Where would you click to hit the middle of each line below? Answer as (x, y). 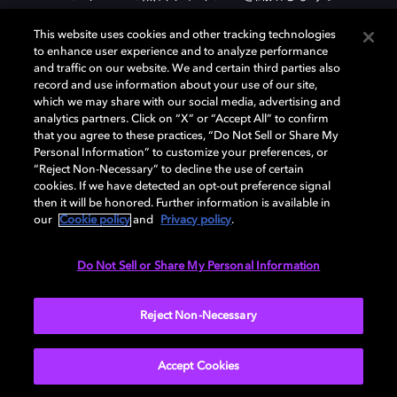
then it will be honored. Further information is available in (183, 203)
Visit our (113, 282)
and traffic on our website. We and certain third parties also (187, 69)
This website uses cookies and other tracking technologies (185, 35)
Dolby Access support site (225, 282)
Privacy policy (196, 220)
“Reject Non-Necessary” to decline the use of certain (169, 170)
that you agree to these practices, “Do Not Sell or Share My (187, 136)
